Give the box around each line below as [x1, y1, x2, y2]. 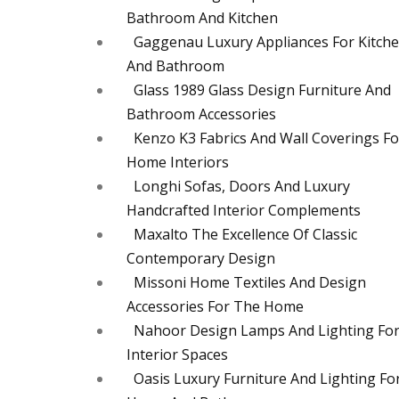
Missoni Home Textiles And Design [134, 273, 366, 293]
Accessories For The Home [126, 297, 304, 317]
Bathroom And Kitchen [126, 8, 278, 28]
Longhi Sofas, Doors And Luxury [134, 176, 350, 197]
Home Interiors [126, 152, 229, 173]
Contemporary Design [126, 248, 275, 269]
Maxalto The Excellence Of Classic [134, 224, 357, 245]
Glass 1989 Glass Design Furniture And [134, 80, 391, 101]
